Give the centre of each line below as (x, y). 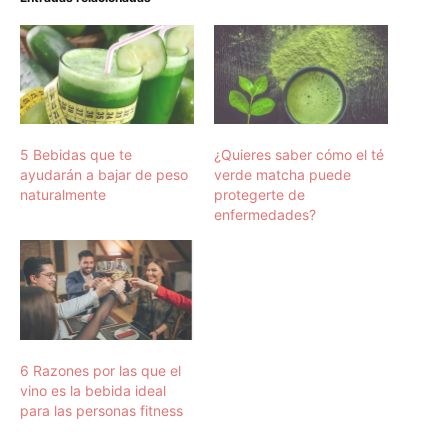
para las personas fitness (101, 410)
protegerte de (259, 195)
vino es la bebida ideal (93, 390)
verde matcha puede (282, 175)
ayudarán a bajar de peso (104, 175)
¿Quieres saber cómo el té (299, 155)
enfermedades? (265, 215)
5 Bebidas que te (76, 155)
